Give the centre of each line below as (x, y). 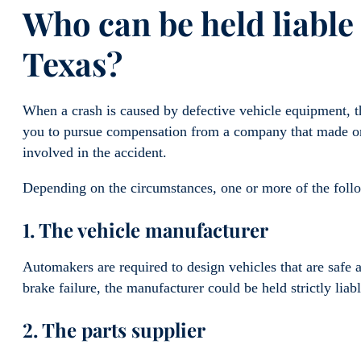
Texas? (76, 64)
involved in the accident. (97, 153)
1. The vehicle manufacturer (148, 229)
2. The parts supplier (116, 329)
